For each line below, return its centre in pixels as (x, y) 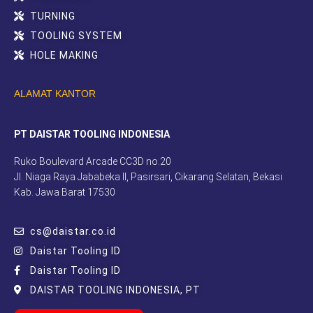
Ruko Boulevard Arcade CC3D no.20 (93, 162)
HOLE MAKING (64, 55)
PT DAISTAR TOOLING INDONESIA (92, 134)
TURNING (52, 16)
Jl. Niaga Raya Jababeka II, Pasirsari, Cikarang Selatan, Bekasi (148, 177)
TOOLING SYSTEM (76, 35)
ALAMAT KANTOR (55, 93)
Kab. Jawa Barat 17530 (65, 192)
